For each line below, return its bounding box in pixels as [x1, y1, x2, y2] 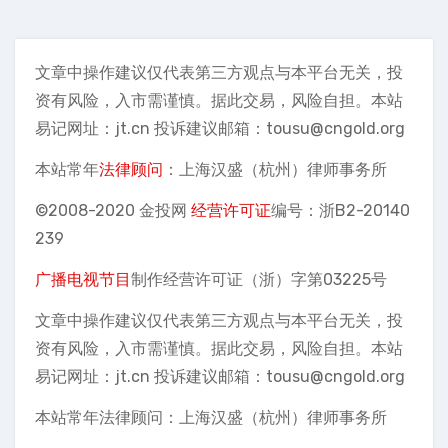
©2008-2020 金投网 [35, 201, 191, 220]
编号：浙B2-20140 [271, 201, 410, 220]
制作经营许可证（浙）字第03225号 [131, 270, 387, 289]
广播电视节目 [35, 270, 131, 289]
